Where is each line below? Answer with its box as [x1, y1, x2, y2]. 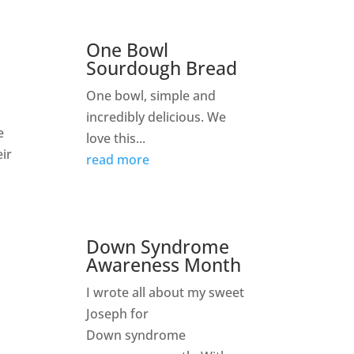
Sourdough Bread [86, 55, 238, 81]
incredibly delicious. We [86, 108, 227, 126]
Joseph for [86, 305, 149, 323]
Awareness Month [86, 252, 242, 278]
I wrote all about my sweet [86, 284, 245, 302]
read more [86, 151, 150, 169]
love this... [86, 130, 146, 148]
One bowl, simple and [86, 87, 217, 105]
